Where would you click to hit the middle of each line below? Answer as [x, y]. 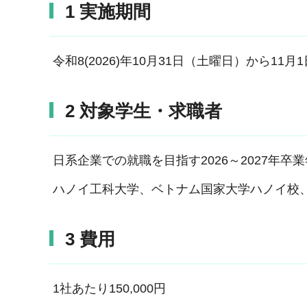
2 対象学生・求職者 [144, 111]
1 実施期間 [108, 12]
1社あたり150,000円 [108, 288]
